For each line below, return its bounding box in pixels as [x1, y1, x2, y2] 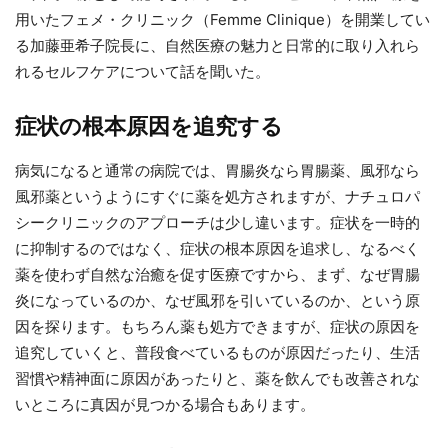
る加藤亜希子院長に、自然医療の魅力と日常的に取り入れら [15, 36, 420, 55]
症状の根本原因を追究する [15, 113, 283, 139]
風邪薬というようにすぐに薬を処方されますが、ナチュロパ [15, 187, 420, 206]
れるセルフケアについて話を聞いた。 [15, 62, 270, 81]
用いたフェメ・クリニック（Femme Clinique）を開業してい [15, 10, 430, 29]
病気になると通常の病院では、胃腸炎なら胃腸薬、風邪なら [15, 161, 420, 180]
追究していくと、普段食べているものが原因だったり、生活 [15, 343, 420, 362]
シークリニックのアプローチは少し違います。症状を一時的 [15, 213, 420, 232]
